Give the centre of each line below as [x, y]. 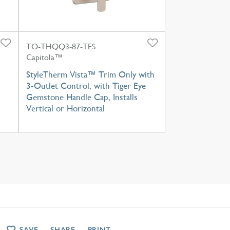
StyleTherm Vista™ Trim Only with [90, 74]
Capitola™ [44, 57]
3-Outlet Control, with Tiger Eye [86, 85]
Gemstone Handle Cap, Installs [82, 97]
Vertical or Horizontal [65, 108]
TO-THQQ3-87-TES [61, 46]
